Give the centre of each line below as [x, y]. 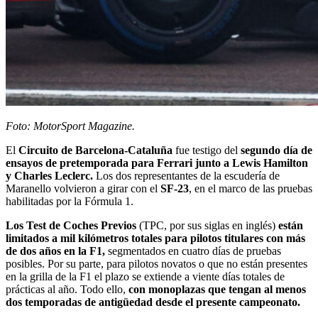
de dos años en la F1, [55, 251]
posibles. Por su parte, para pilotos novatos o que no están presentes [157, 264]
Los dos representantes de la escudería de [186, 176]
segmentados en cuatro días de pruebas [193, 251]
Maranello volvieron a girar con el [83, 189]
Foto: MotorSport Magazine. [70, 126]
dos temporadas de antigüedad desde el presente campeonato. [153, 302]
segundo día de [276, 150]
